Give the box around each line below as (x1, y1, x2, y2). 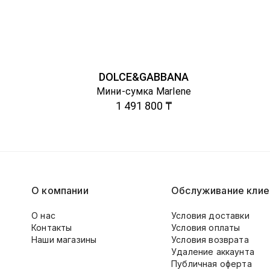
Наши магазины (31, 234, 97, 245)
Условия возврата (171, 234, 249, 245)
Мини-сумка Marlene (96, 86, 192, 97)
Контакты (31, 222, 72, 233)
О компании (31, 184, 89, 196)
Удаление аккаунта (171, 246, 254, 257)
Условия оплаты (171, 222, 240, 233)
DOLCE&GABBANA (99, 71, 189, 83)
